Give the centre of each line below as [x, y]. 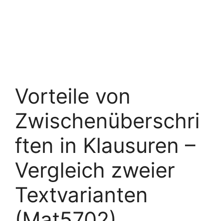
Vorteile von [73, 96]
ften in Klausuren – [105, 145]
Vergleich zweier [95, 170]
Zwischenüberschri [107, 121]
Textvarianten [81, 195]
